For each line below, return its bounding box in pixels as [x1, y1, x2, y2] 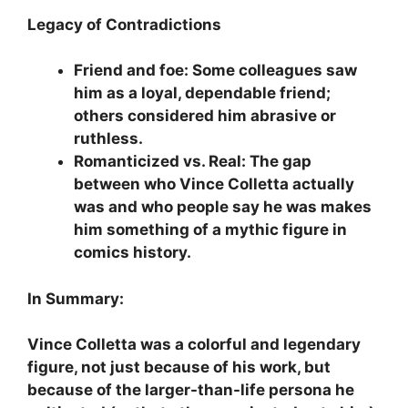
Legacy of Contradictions [27, 15, 221, 34]
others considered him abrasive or [74, 107, 336, 126]
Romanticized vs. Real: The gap [74, 152, 311, 171]
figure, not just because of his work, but [27, 358, 331, 377]
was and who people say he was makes [74, 198, 372, 217]
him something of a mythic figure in [74, 220, 347, 240]
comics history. [74, 243, 191, 262]
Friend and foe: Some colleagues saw [74, 61, 357, 80]
